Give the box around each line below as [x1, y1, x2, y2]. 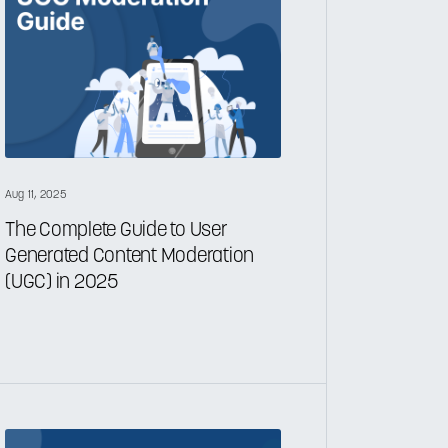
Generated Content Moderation [5, 246, 255, 267]
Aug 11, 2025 [5, 188, 67, 201]
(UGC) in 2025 [5, 272, 119, 293]
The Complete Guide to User [5, 220, 228, 241]
